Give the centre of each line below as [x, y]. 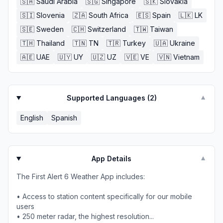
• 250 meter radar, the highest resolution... [85, 216]
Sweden [50, 29]
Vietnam [186, 57]
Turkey [134, 43]
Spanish [64, 118]
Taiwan [162, 29]
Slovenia [51, 15]
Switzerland [107, 29]
